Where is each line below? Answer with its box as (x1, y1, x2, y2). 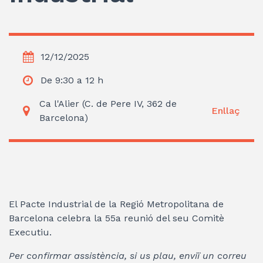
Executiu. (9, 226, 52, 238)
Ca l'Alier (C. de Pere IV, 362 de (39, 97, 177, 109)
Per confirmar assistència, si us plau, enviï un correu (9, 249, 247, 261)
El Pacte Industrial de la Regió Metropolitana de (9, 198, 224, 210)
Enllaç (211, 104, 240, 116)
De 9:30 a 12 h (41, 74, 103, 86)
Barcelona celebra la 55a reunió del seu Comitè (9, 212, 224, 224)
